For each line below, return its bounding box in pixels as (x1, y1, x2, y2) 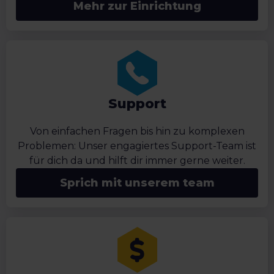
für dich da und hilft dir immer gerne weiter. (29, 155, 245, 167)
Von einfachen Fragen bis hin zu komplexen (29, 125, 245, 138)
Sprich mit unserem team (59, 176, 215, 190)
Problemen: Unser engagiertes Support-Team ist (18, 140, 256, 152)
